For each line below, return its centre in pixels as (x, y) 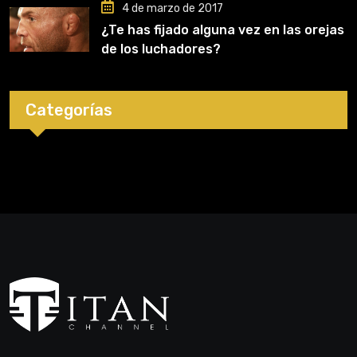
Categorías (69, 110)
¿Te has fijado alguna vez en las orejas (223, 30)
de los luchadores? (161, 49)
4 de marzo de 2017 (173, 9)
